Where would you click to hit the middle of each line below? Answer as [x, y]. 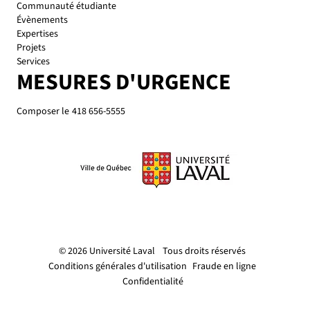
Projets [31, 48]
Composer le [43, 112]
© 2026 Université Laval [108, 252]
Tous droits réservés [204, 252]
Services [33, 62]
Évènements [42, 20]
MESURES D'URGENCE [124, 83]
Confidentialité [153, 282]
